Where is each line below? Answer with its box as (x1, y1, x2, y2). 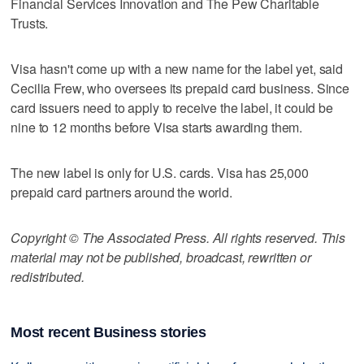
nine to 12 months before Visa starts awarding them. (11, 117, 303, 136)
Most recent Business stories (11, 323, 206, 340)
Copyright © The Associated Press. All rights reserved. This (11, 227, 346, 247)
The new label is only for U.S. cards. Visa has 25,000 (11, 162, 309, 182)
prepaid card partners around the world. (11, 182, 232, 201)
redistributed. (11, 266, 84, 286)
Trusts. (11, 13, 49, 32)
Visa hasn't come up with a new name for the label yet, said (11, 58, 344, 78)
